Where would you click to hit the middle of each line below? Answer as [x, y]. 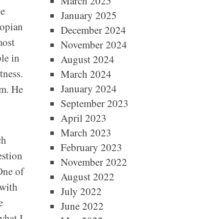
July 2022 [81, 191]
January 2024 [88, 88]
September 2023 [94, 103]
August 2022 [87, 176]
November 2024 [94, 44]
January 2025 [88, 15]
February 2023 [91, 147]
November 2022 [94, 162]
